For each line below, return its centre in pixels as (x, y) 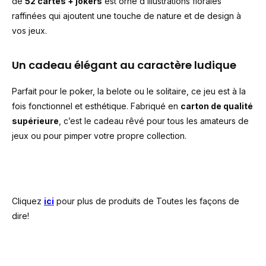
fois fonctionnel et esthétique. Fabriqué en (96, 106)
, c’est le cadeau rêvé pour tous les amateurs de (154, 121)
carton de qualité (217, 106)
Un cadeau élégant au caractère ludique (124, 65)
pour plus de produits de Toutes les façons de (147, 201)
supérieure (35, 121)
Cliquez (28, 201)
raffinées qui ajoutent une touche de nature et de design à (126, 16)
